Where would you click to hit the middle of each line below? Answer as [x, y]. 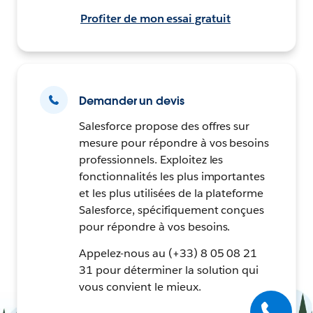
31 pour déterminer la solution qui [169, 270]
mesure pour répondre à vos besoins [174, 143]
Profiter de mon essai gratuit [156, 19]
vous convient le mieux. [140, 287]
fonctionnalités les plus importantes [172, 177]
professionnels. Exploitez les [151, 160]
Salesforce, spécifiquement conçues [172, 210]
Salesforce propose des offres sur [165, 126]
